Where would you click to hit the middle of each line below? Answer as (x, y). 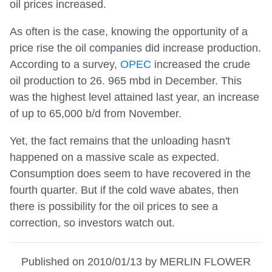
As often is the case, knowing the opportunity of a (129, 31)
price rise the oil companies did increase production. (135, 48)
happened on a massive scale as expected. (114, 157)
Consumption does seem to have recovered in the (130, 173)
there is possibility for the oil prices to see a (114, 206)
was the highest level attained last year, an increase (134, 97)
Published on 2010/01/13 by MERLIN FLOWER (136, 261)
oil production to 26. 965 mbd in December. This (126, 80)
